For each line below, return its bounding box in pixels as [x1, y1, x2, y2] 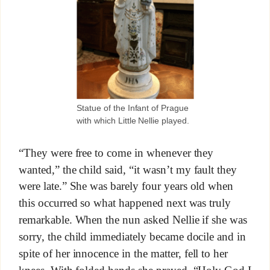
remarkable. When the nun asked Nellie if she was [18, 213, 248, 226]
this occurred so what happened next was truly [18, 196, 231, 210]
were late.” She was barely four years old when [18, 180, 234, 193]
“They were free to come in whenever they [18, 146, 214, 159]
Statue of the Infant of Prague [76, 103, 189, 113]
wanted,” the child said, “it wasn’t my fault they [18, 163, 237, 176]
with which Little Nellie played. [76, 116, 190, 126]
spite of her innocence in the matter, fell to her [18, 246, 228, 260]
